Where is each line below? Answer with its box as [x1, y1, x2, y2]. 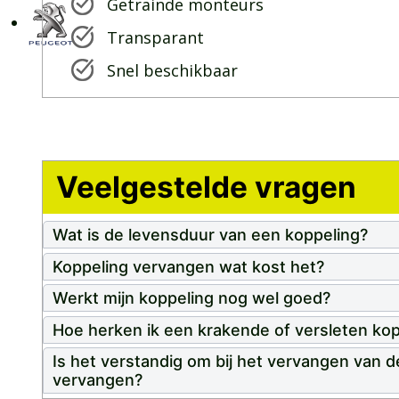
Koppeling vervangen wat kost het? [53, 256, 324, 276]
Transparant [107, 27, 204, 49]
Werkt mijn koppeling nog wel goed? [53, 289, 330, 308]
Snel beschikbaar [107, 60, 242, 82]
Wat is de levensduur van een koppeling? [53, 225, 368, 245]
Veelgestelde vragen [56, 169, 356, 206]
